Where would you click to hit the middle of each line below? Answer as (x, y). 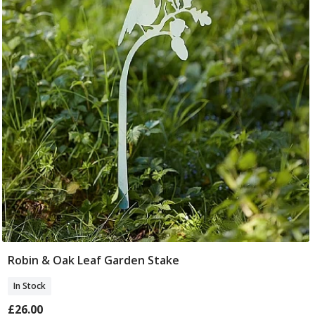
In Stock (29, 286)
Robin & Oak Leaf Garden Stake (93, 261)
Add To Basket (155, 262)
